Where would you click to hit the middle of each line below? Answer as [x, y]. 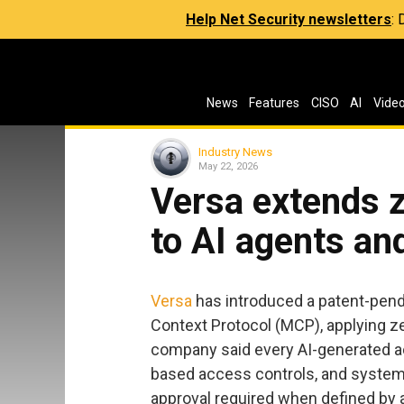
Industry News [235, 151]
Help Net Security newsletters [289, 19]
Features [275, 103]
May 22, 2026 [228, 166]
